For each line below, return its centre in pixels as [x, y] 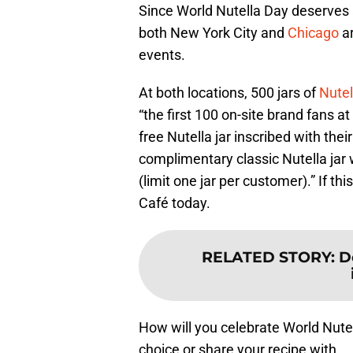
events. [162, 55]
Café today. [175, 203]
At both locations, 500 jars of [229, 93]
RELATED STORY [266, 257]
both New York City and [213, 33]
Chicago [315, 33]
